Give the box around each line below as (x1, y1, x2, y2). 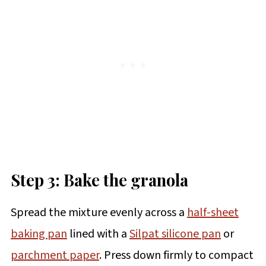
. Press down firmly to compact (99, 246, 254, 264)
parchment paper (10, 246, 99, 264)
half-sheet (186, 204, 239, 221)
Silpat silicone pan (129, 225, 221, 242)
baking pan (10, 225, 67, 242)
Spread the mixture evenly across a (10, 204, 187, 221)
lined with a (66, 225, 129, 242)
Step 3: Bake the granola (10, 168, 188, 191)
